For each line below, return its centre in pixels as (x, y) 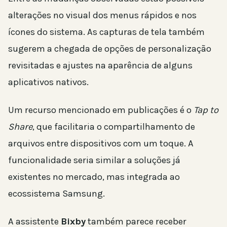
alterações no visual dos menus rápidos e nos (102, 15)
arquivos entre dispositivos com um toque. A (101, 143)
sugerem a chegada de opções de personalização (110, 48)
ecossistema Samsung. (56, 193)
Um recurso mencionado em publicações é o (101, 110)
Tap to (206, 110)
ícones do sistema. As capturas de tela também (106, 32)
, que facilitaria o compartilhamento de (114, 126)
